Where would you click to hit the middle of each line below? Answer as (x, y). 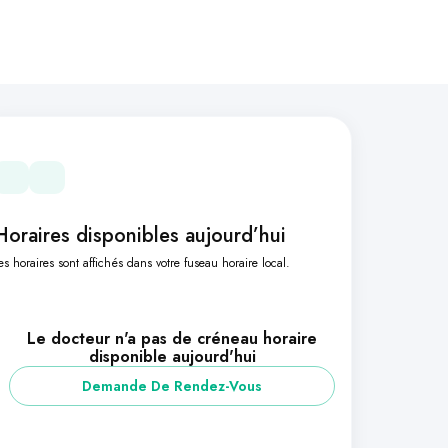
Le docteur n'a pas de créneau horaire (172, 338)
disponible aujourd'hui (172, 356)
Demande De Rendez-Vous (172, 386)
